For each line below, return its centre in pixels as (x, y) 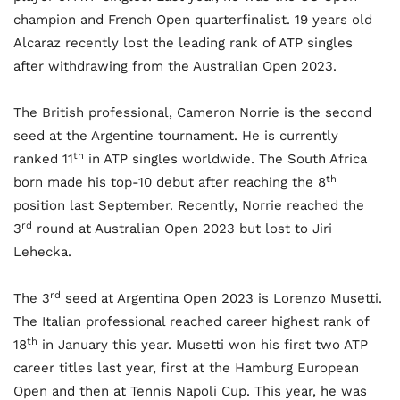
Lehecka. (42, 252)
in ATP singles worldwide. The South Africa (225, 159)
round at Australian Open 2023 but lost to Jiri (182, 229)
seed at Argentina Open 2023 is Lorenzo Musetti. (221, 299)
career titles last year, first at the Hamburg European (186, 368)
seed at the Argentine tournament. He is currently (176, 136)
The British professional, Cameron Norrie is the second (192, 113)
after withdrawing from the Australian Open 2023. (175, 67)
